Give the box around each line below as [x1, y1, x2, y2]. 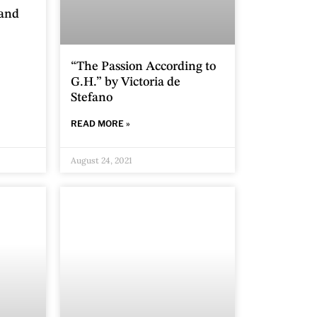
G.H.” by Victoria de [71, 76, 181, 89]
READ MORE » [71, 118, 131, 129]
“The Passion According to [71, 60, 217, 74]
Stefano [71, 91, 113, 105]
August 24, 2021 [71, 155, 133, 166]
